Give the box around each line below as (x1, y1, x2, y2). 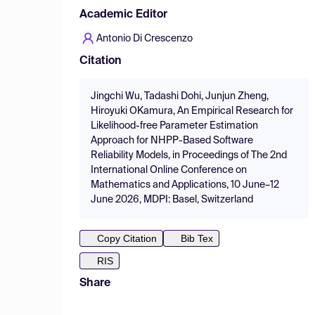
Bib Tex (181, 233, 213, 244)
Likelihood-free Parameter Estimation (91, 121, 258, 131)
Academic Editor (79, 9, 167, 20)
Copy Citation (97, 233, 157, 244)
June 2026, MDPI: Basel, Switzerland (91, 195, 253, 205)
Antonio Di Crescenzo (96, 34, 193, 44)
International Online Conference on (91, 165, 247, 175)
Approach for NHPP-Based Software (91, 136, 253, 146)
